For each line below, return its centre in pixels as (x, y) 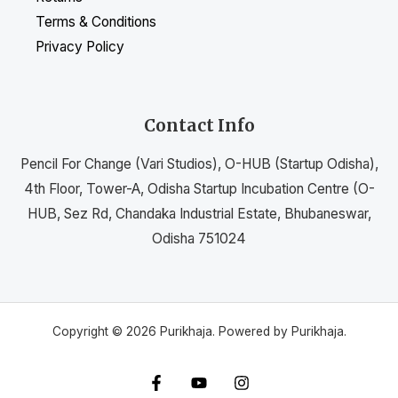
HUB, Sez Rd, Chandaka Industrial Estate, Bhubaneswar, (199, 213)
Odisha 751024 (199, 238)
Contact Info (199, 126)
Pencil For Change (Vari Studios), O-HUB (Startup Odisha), (199, 163)
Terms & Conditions (96, 22)
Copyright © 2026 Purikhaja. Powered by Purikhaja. (199, 331)
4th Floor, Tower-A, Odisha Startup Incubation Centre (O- (199, 188)
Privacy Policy (80, 47)
